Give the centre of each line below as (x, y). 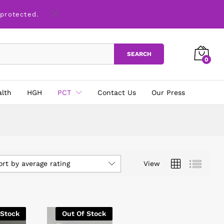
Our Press (168, 92)
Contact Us (117, 92)
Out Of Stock (84, 213)
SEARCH (139, 54)
